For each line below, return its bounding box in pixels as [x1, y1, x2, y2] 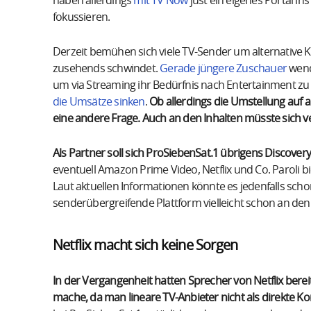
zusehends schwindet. [53, 62, 160, 74]
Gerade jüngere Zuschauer [160, 62, 287, 74]
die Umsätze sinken [53, 96, 145, 108]
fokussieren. [53, 11, 110, 23]
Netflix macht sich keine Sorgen [53, 238, 238, 253]
